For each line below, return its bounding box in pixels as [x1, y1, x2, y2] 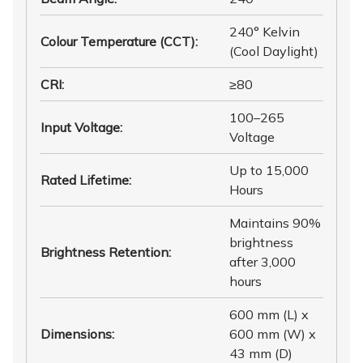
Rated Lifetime [41, 171, 129, 188]
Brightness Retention [41, 243, 169, 260]
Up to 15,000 [229, 161, 309, 178]
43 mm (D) [229, 344, 293, 361]
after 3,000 [229, 253, 296, 270]
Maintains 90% [229, 214, 321, 231]
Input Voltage [41, 118, 120, 135]
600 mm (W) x [229, 325, 316, 342]
